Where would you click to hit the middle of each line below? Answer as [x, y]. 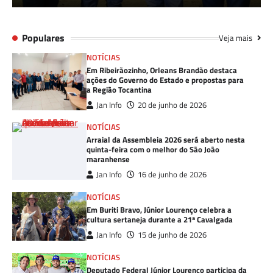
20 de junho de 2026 [172, 105]
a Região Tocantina [119, 90]
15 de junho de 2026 [172, 235]
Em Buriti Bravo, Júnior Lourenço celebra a [159, 210]
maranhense [108, 159]
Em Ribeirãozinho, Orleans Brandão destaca [162, 70]
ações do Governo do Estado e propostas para [165, 80]
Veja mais [236, 38]
